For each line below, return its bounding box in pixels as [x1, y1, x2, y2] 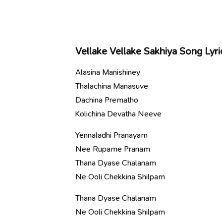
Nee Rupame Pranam [75, 144, 150, 154]
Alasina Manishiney [75, 67, 140, 77]
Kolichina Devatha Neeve [75, 109, 162, 119]
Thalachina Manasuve [75, 81, 148, 91]
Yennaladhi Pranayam [75, 130, 148, 140]
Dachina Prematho [75, 95, 138, 105]
